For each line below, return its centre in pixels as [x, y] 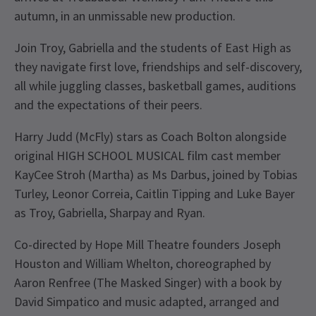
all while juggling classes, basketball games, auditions [155, 86]
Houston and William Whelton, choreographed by [142, 264]
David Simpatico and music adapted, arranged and [147, 302]
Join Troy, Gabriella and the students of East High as [153, 48]
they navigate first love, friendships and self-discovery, [158, 67]
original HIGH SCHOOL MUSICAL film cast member [147, 156]
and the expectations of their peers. [108, 105]
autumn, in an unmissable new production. [125, 16]
